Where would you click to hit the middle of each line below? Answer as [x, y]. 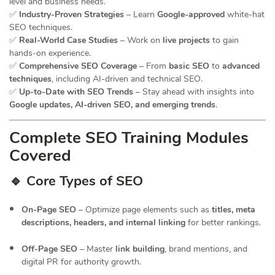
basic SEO [189, 66]
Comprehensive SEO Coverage [78, 66]
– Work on [140, 41]
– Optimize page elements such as [144, 210]
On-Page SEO [49, 210]
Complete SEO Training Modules [129, 138]
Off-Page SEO [49, 249]
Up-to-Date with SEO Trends [76, 92]
